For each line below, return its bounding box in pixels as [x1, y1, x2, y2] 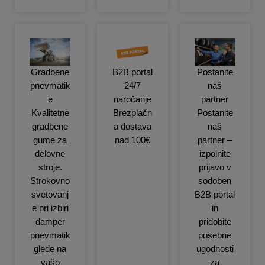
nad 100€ [114, 135, 150, 145]
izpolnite [199, 148, 231, 159]
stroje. [38, 162, 62, 172]
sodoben [198, 176, 232, 186]
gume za [33, 135, 67, 145]
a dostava [113, 121, 151, 131]
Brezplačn [112, 108, 152, 118]
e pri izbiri [31, 203, 69, 213]
